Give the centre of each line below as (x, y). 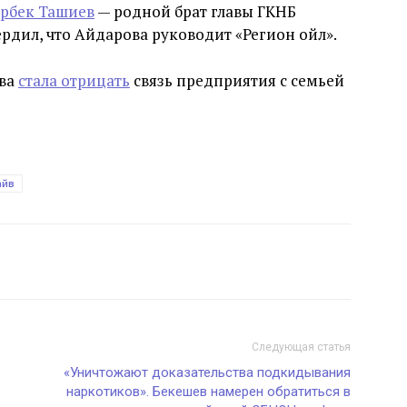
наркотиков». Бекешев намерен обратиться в (208, 392)
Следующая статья (301, 347)
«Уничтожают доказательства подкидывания (207, 373)
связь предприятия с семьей (237, 81)
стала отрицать (74, 81)
